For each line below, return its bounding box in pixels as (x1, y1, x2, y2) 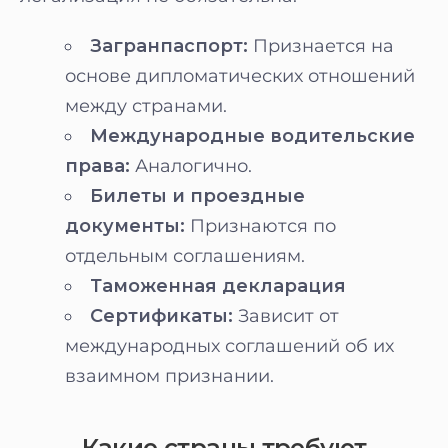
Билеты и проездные (90, 185, 305, 207)
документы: (65, 215, 185, 237)
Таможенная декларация (90, 275, 346, 297)
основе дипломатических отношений (65, 65, 415, 87)
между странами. (65, 95, 227, 117)
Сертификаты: (90, 305, 233, 327)
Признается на (248, 35, 394, 57)
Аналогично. (130, 155, 252, 177)
